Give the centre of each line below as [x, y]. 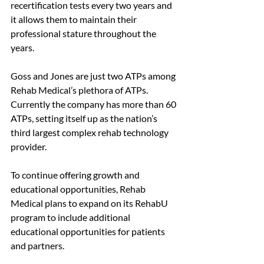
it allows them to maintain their [75, 19]
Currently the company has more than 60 [94, 104]
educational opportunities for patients [89, 232]
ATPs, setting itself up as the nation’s [85, 118]
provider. [29, 147]
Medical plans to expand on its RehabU [90, 203]
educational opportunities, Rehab [79, 189]
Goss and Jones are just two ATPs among [94, 76]
